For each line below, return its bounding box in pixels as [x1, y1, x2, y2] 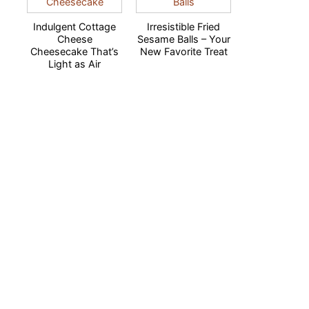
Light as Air [48, 58, 101, 70]
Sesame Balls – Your [137, 33, 230, 45]
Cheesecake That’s [30, 46, 119, 57]
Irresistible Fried [147, 21, 220, 32]
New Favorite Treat [139, 46, 228, 57]
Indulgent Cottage [33, 21, 116, 32]
